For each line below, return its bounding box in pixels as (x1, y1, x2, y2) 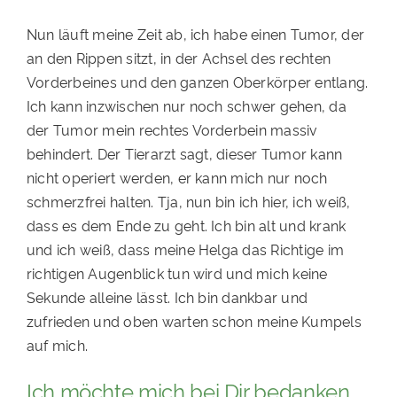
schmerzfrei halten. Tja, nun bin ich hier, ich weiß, (26, 191, 351, 212)
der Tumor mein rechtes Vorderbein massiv (26, 120, 318, 140)
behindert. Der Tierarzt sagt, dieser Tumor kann (26, 144, 343, 164)
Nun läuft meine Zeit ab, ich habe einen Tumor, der (26, 24, 364, 44)
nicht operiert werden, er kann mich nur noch (26, 167, 328, 188)
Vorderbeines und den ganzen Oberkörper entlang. (26, 72, 369, 92)
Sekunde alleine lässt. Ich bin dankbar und (26, 287, 308, 307)
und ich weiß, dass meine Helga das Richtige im (26, 239, 345, 260)
